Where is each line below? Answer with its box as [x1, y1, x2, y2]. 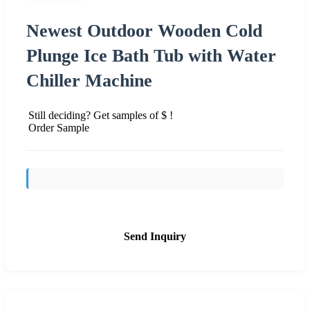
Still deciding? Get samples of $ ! [28, 109, 173, 121]
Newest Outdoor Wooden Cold [26, 20, 262, 41]
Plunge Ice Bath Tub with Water [26, 45, 276, 66]
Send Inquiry [124, 230, 186, 242]
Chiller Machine [26, 70, 152, 91]
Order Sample [28, 121, 89, 134]
